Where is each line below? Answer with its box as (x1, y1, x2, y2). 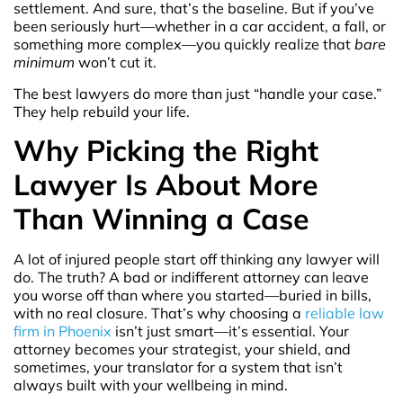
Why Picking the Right (13, 131, 318, 168)
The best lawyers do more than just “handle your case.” (13, 84, 381, 103)
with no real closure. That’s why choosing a (13, 303, 305, 322)
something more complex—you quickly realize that (13, 35, 354, 54)
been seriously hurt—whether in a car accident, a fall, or (13, 17, 386, 36)
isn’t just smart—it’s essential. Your (112, 321, 349, 340)
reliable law (305, 303, 384, 322)
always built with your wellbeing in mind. (13, 375, 288, 394)
